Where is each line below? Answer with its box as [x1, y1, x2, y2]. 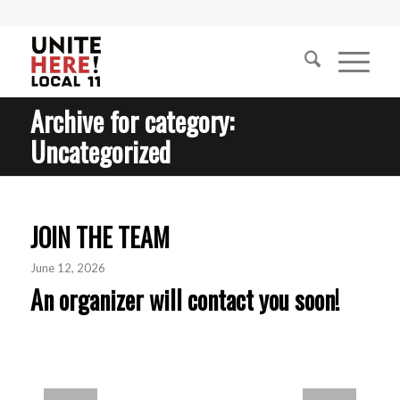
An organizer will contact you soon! [29, 281, 339, 318]
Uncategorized [29, 131, 171, 171]
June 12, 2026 [29, 261, 105, 275]
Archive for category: [29, 101, 234, 141]
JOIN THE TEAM [29, 219, 170, 255]
